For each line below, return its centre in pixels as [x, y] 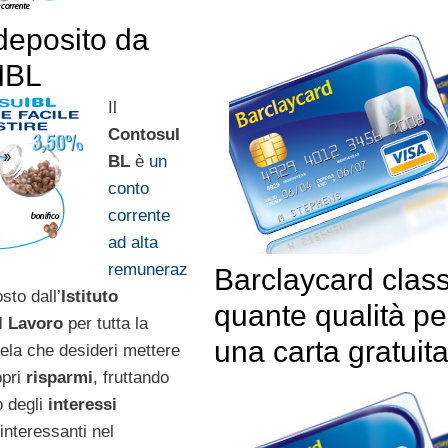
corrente [139, 215]
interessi [82, 404]
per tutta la [105, 323]
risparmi [59, 377]
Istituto [89, 296]
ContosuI [144, 134]
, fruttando [130, 377]
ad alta [133, 242]
